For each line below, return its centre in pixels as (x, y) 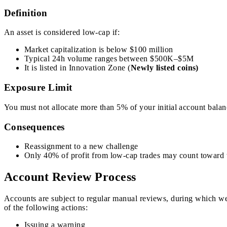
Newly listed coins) (164, 68)
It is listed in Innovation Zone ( (78, 68)
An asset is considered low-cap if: (62, 32)
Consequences (34, 127)
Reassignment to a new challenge (81, 146)
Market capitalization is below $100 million (99, 50)
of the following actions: (46, 208)
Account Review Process (70, 177)
